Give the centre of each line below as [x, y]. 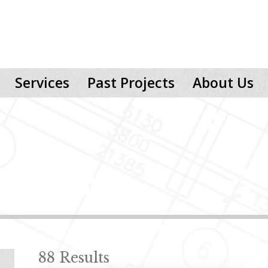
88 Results [74, 258]
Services [42, 83]
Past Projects [131, 83]
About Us [223, 83]
